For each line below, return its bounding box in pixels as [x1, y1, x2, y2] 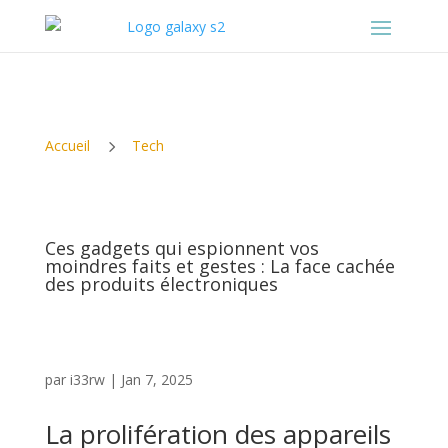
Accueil [44, 136, 90, 155]
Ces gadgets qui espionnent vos [44, 236, 319, 260]
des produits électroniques [44, 272, 278, 296]
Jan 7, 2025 [120, 370, 193, 389]
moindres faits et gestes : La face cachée [44, 254, 395, 278]
